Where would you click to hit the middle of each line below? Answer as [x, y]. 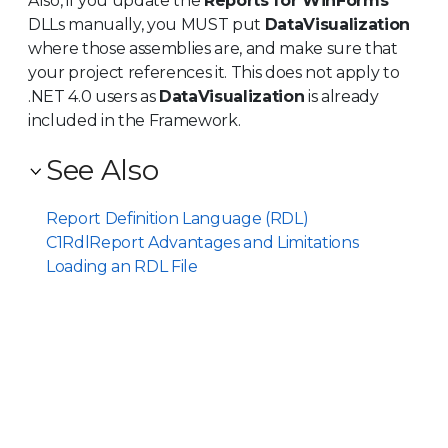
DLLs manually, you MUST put [146, 24]
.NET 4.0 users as [93, 96]
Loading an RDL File [122, 266]
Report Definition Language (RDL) [177, 218]
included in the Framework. [134, 120]
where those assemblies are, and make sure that [213, 48]
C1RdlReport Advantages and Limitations [202, 242]
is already [341, 96]
